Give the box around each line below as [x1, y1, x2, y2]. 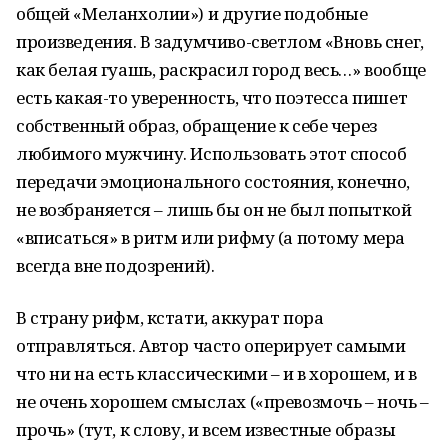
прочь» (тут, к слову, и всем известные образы [16, 418, 396, 441]
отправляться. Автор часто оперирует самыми [16, 334, 406, 357]
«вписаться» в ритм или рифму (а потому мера [16, 226, 405, 249]
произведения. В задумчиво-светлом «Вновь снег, [16, 30, 424, 53]
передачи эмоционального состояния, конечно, [16, 170, 410, 193]
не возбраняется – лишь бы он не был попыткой [16, 198, 412, 221]
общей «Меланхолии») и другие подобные [16, 2, 368, 25]
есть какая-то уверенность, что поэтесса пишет [16, 86, 408, 109]
